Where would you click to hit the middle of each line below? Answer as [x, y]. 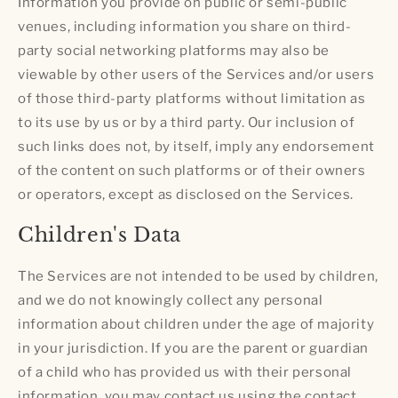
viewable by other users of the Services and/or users [196, 75]
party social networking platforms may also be [174, 51]
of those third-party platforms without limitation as [192, 99]
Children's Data [99, 235]
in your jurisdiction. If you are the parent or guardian [194, 348]
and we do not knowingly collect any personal [171, 300]
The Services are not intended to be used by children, [198, 276]
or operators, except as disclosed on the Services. [186, 195]
